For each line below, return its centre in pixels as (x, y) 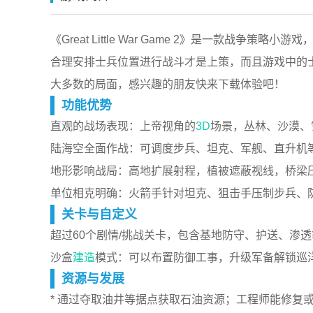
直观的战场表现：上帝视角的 (123, 126)
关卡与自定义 (99, 214)
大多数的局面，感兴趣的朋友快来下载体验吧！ (168, 84)
